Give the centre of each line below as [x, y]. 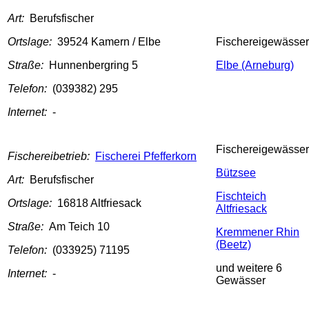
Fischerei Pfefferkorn [146, 157]
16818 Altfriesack [99, 203]
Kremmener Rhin [258, 232]
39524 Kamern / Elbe [109, 42]
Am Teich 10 [79, 227]
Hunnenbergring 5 [93, 66]
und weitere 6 [249, 268]
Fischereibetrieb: [51, 157]
